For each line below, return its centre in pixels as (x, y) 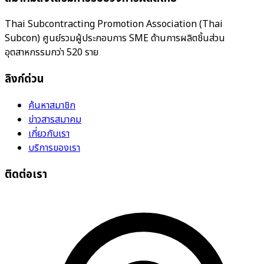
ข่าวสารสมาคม (55, 119)
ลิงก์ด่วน (24, 79)
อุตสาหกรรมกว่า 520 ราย (52, 53)
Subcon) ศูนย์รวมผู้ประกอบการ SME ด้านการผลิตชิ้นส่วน (115, 39)
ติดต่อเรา (26, 174)
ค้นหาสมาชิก (52, 105)
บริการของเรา (54, 148)
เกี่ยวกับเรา (49, 133)
